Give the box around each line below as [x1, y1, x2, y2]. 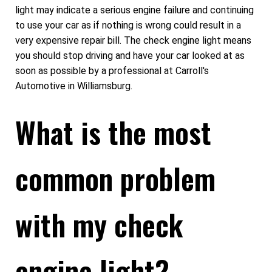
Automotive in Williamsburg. [15, 80, 132, 92]
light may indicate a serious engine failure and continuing [15, 4, 254, 16]
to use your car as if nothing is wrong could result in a [15, 19, 241, 32]
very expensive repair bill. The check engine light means [15, 35, 251, 47]
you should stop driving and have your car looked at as [15, 50, 245, 62]
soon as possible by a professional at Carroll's [15, 65, 209, 77]
